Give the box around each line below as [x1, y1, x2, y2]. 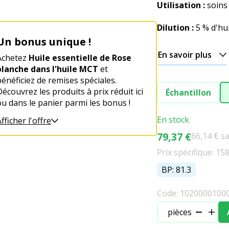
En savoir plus [158, 49, 212, 60]
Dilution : [157, 22, 194, 33]
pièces [168, 207, 192, 218]
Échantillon [166, 87, 211, 98]
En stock [157, 114, 189, 125]
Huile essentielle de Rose [29, 52, 131, 63]
